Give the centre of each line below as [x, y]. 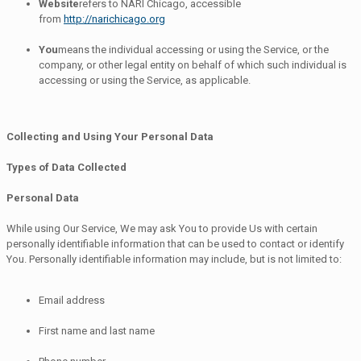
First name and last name [97, 330]
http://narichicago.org [114, 19]
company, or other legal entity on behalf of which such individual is [193, 64]
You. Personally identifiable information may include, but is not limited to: [174, 259]
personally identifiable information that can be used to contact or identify [175, 243]
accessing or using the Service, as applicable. [145, 80]
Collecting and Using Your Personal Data [110, 136]
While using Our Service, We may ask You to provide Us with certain [162, 228]
